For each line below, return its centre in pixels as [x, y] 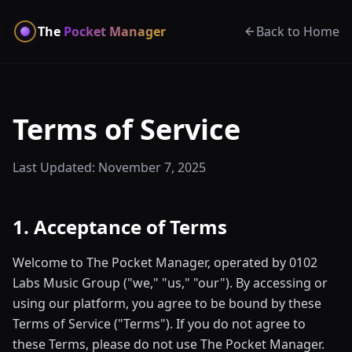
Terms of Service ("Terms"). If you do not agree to [159, 324]
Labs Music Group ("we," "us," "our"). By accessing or [170, 283]
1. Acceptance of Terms [120, 227]
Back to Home [298, 31]
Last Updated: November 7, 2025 [109, 167]
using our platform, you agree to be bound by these [167, 303]
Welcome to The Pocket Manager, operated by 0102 [165, 262]
